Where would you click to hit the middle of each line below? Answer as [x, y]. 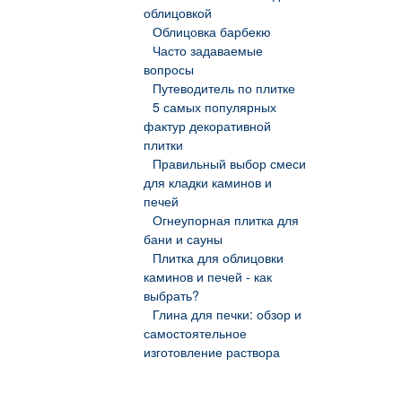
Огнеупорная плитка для [225, 220]
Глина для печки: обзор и [227, 315]
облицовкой [178, 13]
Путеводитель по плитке [223, 88]
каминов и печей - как [208, 277]
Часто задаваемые [207, 51]
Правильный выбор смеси [229, 164]
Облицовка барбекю [211, 32]
